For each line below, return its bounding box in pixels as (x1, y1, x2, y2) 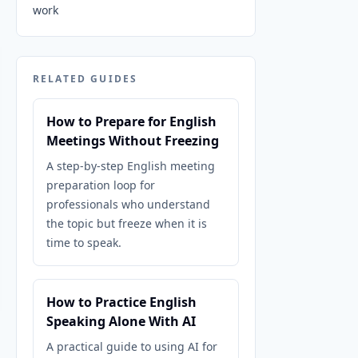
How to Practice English (46, 293, 197, 311)
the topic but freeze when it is (46, 216, 207, 231)
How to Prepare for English (46, 113, 217, 130)
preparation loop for (46, 177, 155, 193)
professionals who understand (46, 197, 210, 212)
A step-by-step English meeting (46, 158, 215, 173)
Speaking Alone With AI (46, 312, 196, 330)
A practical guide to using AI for (46, 339, 217, 354)
